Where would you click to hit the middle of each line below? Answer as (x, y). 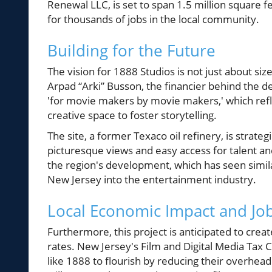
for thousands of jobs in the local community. (153, 19)
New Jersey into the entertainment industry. (152, 180)
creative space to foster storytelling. (132, 115)
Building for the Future (131, 51)
